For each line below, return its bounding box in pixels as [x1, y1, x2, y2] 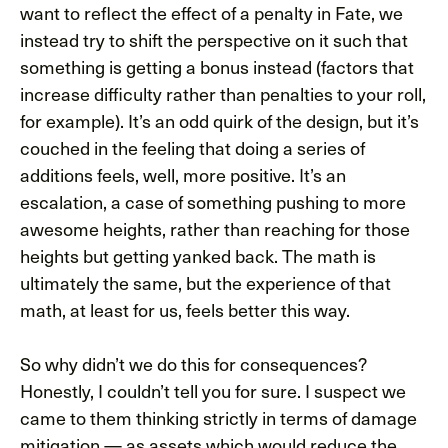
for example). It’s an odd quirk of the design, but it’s [20, 106, 419, 134]
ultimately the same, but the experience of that [20, 268, 391, 296]
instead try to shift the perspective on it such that [20, 25, 408, 53]
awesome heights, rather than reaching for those [20, 214, 410, 242]
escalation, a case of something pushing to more [20, 187, 406, 215]
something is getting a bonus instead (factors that [20, 52, 414, 80]
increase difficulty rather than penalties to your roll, [20, 79, 426, 107]
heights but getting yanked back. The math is [20, 241, 376, 269]
